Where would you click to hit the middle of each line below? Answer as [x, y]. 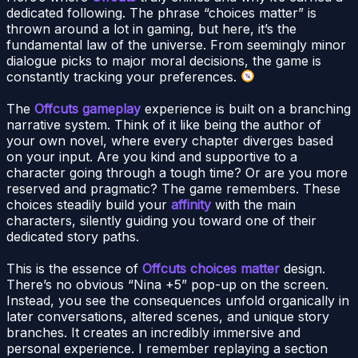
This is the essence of [74, 268]
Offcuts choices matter [211, 268]
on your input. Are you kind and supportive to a [152, 156]
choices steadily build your [89, 204]
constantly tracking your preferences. [123, 76]
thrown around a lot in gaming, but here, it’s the [151, 28]
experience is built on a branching [246, 108]
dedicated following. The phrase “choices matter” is [161, 12]
